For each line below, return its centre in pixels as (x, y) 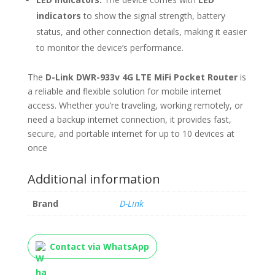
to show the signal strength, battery (153, 16)
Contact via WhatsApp (99, 247)
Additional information (94, 179)
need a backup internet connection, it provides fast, (129, 120)
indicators (58, 16)
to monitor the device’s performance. (110, 48)
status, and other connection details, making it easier (141, 32)
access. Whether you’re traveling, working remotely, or (135, 106)
